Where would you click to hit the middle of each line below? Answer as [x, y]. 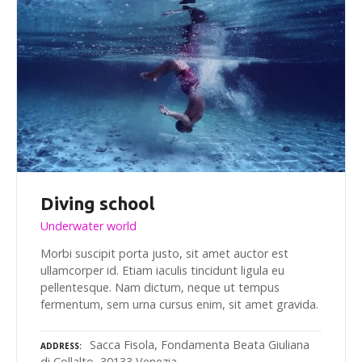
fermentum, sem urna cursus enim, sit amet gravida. [179, 304]
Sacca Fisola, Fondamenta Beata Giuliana [200, 344]
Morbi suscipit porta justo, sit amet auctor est [164, 253]
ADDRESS [60, 345]
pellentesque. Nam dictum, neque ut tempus [160, 287]
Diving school [98, 204]
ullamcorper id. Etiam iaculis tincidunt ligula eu [162, 270]
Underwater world [88, 225]
